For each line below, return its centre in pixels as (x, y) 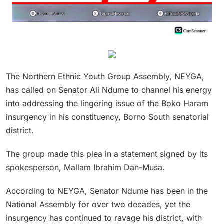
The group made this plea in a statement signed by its (107, 154)
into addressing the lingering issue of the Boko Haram (107, 103)
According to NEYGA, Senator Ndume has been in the (107, 191)
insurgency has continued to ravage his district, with (104, 218)
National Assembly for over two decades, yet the (98, 204)
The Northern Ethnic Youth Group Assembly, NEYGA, (105, 76)
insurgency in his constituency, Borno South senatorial (107, 117)
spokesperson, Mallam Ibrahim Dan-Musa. (85, 167)
